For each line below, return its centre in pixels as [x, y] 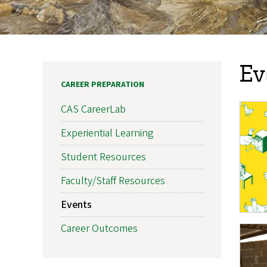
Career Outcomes [99, 228]
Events [76, 204]
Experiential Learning [107, 133]
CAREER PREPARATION [103, 84]
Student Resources [103, 157]
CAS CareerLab [93, 109]
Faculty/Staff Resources [113, 181]
